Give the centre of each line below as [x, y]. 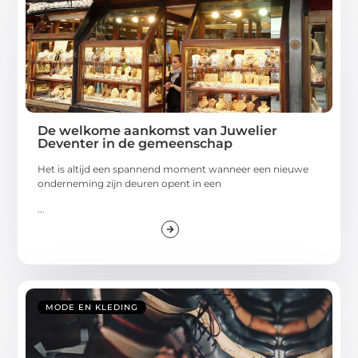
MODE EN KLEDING [92, 307]
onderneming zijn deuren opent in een [130, 183]
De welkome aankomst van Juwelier [158, 130]
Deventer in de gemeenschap [135, 143]
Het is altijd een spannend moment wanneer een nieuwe [173, 169]
